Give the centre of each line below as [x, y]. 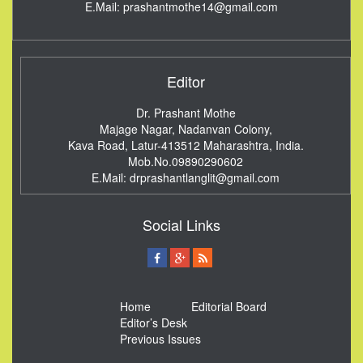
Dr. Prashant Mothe [186, 113]
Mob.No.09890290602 [186, 162]
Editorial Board [228, 307]
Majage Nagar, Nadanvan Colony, [186, 129]
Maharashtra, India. [253, 145]
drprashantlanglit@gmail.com [205, 178]
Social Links [181, 225]
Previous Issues [160, 339]
